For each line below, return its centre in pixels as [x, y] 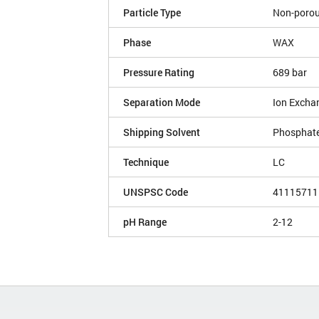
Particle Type [152, 13]
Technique [146, 162]
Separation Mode [162, 103]
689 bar [290, 73]
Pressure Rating [159, 73]
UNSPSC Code [156, 192]
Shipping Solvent [162, 132]
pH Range [145, 222]
